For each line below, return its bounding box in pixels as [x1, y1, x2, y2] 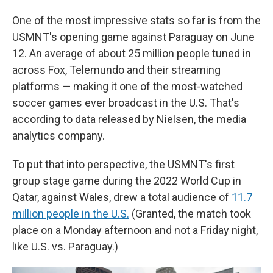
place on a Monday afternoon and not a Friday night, [12, 224, 258, 237]
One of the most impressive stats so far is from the [12, 14, 261, 27]
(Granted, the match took [129, 207, 251, 221]
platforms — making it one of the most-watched [12, 80, 243, 93]
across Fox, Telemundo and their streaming [12, 63, 221, 77]
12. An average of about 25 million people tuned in [12, 47, 251, 60]
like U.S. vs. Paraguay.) [12, 240, 118, 253]
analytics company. [12, 129, 105, 143]
